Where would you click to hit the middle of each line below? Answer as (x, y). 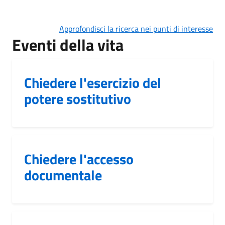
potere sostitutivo (78, 98)
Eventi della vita (68, 44)
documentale (63, 175)
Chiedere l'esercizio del (93, 82)
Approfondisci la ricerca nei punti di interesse (136, 28)
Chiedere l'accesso (79, 159)
